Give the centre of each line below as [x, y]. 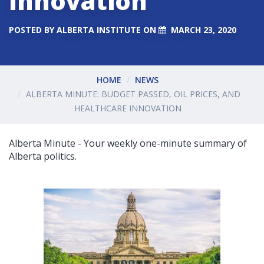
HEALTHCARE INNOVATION [128, 108]
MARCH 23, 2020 [204, 29]
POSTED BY [33, 29]
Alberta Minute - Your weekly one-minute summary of [128, 143]
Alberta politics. [43, 156]
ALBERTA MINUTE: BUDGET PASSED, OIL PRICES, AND [133, 94]
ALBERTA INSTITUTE [99, 29]
